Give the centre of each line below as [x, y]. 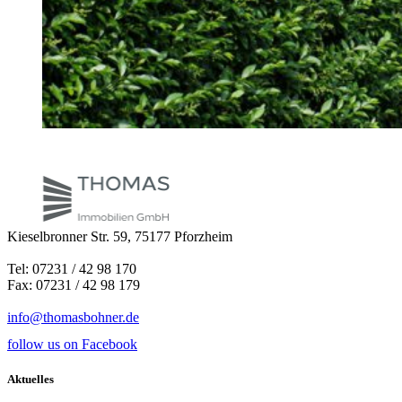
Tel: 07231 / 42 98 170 [72, 268]
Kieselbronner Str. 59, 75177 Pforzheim [120, 236]
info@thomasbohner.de [73, 317]
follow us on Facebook [72, 344]
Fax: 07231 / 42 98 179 [74, 284]
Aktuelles [31, 380]
